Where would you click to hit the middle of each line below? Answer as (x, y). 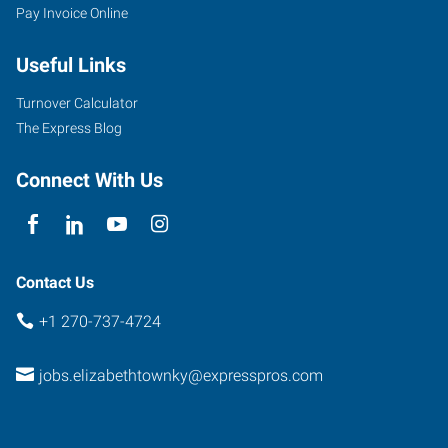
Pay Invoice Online (72, 12)
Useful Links (71, 64)
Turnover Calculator (77, 102)
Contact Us (55, 282)
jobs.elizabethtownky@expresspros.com (180, 375)
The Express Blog (69, 127)
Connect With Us (89, 179)
